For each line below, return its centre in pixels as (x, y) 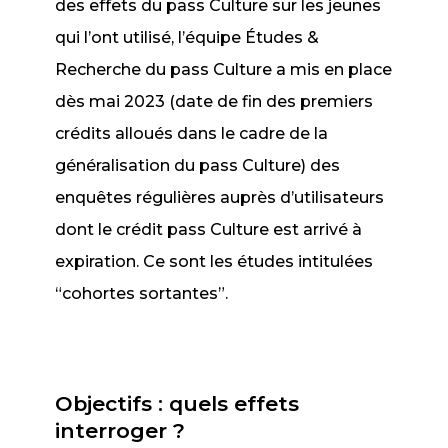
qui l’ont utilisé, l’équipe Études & (187, 37)
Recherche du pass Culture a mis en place (224, 69)
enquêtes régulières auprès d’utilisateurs (220, 197)
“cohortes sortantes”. (142, 293)
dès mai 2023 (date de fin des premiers (214, 101)
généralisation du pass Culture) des (198, 165)
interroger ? (120, 430)
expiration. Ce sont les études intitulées (214, 261)
